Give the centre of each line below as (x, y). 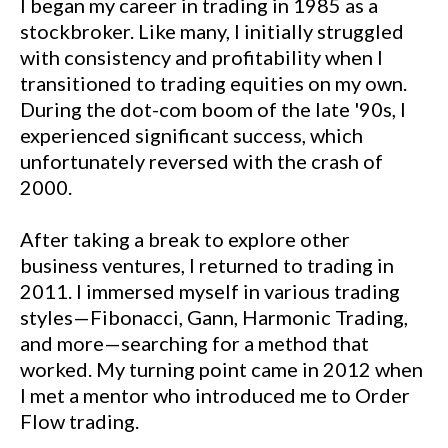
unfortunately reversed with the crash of (201, 161)
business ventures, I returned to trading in (207, 265)
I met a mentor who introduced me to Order (215, 395)
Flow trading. (79, 421)
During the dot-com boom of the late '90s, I (213, 109)
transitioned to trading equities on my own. (213, 83)
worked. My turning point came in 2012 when (221, 369)
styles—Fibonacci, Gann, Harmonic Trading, (214, 317)
